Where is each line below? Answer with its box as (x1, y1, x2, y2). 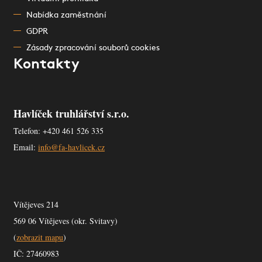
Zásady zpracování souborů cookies (26, 44, 160, 53)
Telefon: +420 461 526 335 (13, 125, 104, 136)
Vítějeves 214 (13, 199, 58, 210)
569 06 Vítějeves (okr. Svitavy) (13, 215, 118, 226)
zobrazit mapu (16, 232, 63, 243)
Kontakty (13, 58, 80, 72)
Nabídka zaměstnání (26, 11, 106, 20)
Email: (13, 142, 38, 153)
